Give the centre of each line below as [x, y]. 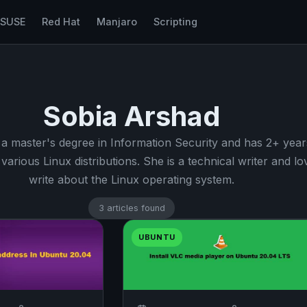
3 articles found [132, 208]
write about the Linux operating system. [132, 180]
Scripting [175, 22]
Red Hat [61, 22]
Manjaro [116, 22]
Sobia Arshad [132, 116]
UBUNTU [157, 237]
